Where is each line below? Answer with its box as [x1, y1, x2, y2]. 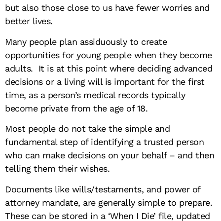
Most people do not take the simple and [5, 123, 170, 134]
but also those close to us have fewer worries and [5, 2, 210, 13]
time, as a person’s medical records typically [5, 89, 185, 100]
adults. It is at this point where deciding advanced [5, 63, 212, 74]
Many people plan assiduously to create [5, 36, 167, 47]
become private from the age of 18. [5, 103, 147, 113]
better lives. [5, 16, 53, 27]
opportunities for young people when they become [5, 49, 212, 60]
